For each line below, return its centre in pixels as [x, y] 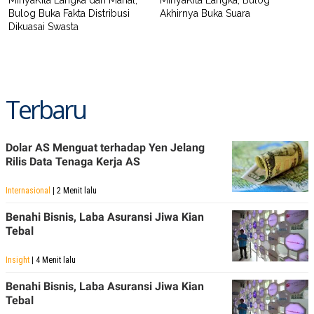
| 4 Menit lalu [53, 260]
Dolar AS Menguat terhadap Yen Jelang [105, 148]
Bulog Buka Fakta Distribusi [69, 14]
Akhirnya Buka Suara [205, 14]
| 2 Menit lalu [74, 191]
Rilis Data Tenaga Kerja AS [73, 162]
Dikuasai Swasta [43, 27]
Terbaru [46, 110]
